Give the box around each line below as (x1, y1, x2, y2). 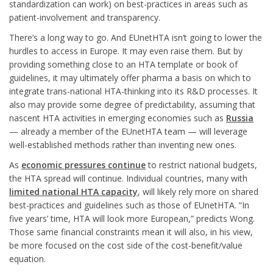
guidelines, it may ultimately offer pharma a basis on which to (9, 72, 251, 83)
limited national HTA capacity (9, 186, 138, 197)
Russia (226, 112, 253, 124)
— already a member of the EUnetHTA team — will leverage (9, 126, 247, 137)
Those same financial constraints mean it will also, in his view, (9, 226, 253, 238)
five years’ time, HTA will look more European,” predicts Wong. (9, 213, 255, 224)
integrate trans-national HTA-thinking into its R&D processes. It (9, 85, 258, 97)
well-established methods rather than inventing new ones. (9, 139, 236, 151)
